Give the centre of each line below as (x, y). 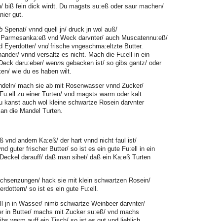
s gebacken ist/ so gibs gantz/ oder (111, 63)
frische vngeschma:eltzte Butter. (96, 46)
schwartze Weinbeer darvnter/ (102, 203)
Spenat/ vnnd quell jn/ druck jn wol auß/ (60, 29)
